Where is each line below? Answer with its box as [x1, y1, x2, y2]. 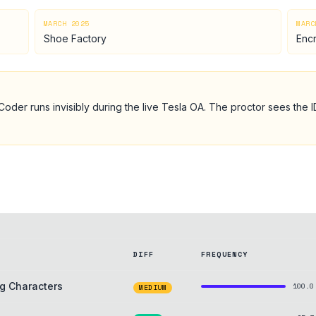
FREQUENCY [201, 248, 248, 260]
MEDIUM [139, 281, 166, 293]
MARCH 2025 [43, 18, 90, 29]
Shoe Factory [43, 32, 107, 44]
